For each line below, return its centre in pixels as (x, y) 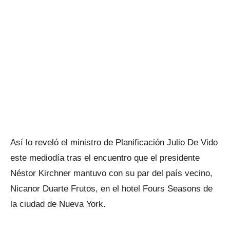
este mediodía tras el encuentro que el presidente (105, 158)
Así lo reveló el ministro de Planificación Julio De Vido (114, 142)
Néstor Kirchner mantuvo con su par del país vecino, (111, 173)
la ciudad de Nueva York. (58, 204)
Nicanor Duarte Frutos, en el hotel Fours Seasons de (111, 189)
